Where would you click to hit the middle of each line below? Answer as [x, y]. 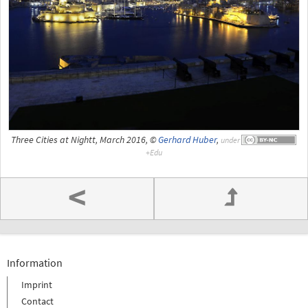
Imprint [37, 284]
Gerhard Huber [187, 140]
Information [35, 262]
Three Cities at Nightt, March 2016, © [84, 140]
